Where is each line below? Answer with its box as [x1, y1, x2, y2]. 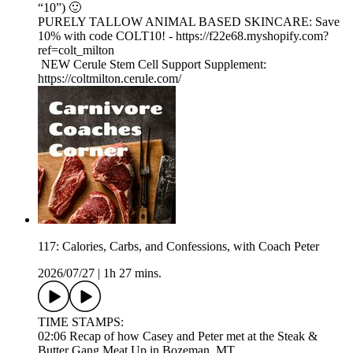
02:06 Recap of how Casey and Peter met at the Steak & [38, 329, 318, 344]
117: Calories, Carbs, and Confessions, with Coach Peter [38, 240, 319, 254]
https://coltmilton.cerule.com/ [38, 72, 181, 86]
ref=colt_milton [38, 43, 117, 58]
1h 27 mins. [103, 266, 162, 281]
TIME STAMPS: [38, 315, 127, 329]
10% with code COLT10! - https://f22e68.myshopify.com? [38, 29, 329, 43]
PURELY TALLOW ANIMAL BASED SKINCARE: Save [38, 15, 340, 29]
